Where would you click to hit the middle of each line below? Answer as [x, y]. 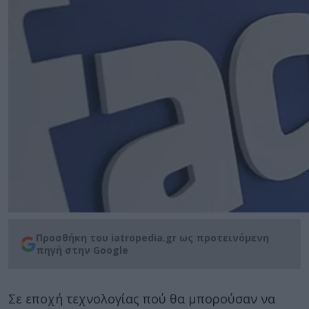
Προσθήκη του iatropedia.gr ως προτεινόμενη [152, 238]
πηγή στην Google [82, 250]
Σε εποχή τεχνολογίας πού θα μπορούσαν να [142, 299]
